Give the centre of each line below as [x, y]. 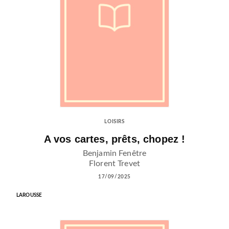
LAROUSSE [29, 195]
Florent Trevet [114, 163]
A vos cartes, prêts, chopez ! [114, 139]
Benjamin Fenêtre [114, 153]
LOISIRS [114, 121]
